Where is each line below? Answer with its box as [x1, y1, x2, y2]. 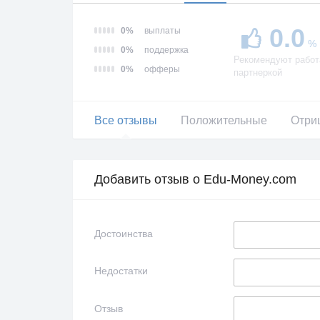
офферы [144, 64, 180, 74]
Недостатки [94, 265, 148, 277]
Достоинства [94, 227, 153, 239]
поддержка [144, 45, 189, 55]
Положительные [180, 114, 267, 126]
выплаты [144, 26, 181, 36]
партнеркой [234, 67, 282, 78]
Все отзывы [94, 114, 157, 126]
